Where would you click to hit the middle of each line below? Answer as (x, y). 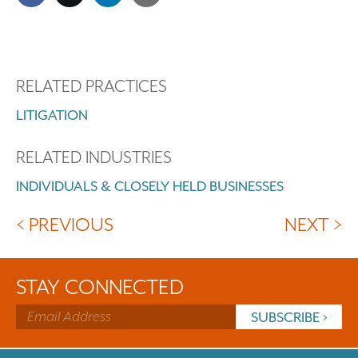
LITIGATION (52, 115)
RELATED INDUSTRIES (94, 158)
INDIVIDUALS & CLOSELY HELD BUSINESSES (150, 187)
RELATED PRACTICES (91, 87)
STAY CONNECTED (100, 287)
